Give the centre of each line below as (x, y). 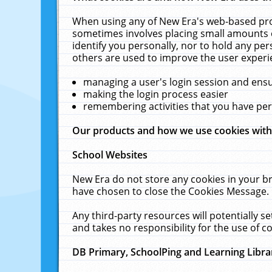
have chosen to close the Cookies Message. (171, 191)
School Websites (110, 155)
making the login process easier (156, 94)
